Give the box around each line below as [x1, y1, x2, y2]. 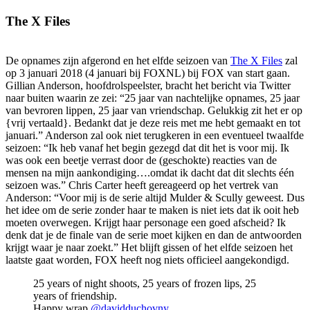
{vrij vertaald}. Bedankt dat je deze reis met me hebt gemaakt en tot [6, 116, 300, 129]
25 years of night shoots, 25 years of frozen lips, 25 [33, 277, 256, 289]
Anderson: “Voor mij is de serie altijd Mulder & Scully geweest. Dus [6, 191, 304, 203]
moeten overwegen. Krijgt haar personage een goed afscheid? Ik [6, 216, 286, 228]
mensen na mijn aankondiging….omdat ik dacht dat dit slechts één [6, 166, 294, 179]
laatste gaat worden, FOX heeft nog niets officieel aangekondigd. [6, 253, 289, 266]
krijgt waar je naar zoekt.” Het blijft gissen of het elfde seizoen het [6, 241, 293, 253]
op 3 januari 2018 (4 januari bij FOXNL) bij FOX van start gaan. [6, 66, 290, 79]
